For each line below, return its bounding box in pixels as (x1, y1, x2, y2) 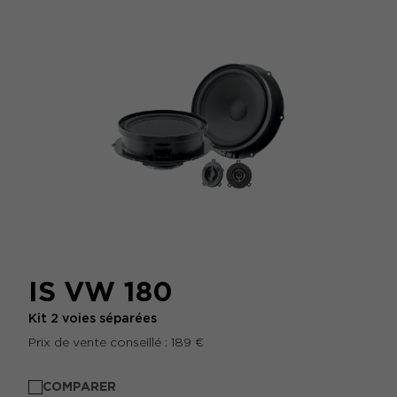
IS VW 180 (28, 275, 173, 308)
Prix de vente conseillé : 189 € (28, 335, 204, 349)
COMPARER (43, 379, 116, 393)
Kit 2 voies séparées (28, 311, 157, 325)
